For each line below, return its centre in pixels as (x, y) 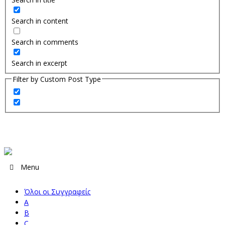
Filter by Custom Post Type (57, 79)
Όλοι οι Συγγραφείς (57, 192)
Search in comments (45, 42)
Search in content (40, 21)
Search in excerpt (39, 63)
